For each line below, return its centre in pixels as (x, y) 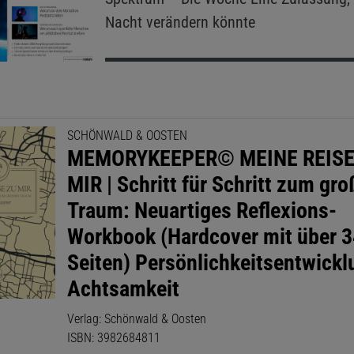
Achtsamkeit (124, 288)
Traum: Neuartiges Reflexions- (202, 210)
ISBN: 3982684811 (114, 337)
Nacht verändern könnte (180, 23)
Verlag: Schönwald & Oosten (137, 318)
